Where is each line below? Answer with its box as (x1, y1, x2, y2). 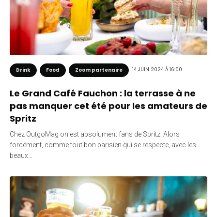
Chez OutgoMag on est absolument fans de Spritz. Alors (10, 130, 180, 138)
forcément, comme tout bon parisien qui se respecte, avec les (10, 140, 196, 149)
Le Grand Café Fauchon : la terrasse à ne (10, 87, 196, 99)
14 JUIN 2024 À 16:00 (132, 66, 182, 74)
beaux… (10, 151, 32, 159)
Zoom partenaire (75, 66, 123, 74)
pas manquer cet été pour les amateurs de (10, 99, 207, 112)
